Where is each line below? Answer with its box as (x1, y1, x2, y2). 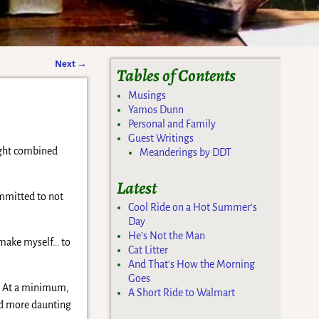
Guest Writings (128, 132, 194, 144)
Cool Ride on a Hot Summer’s (128, 202, 258, 214)
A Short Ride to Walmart (128, 287, 236, 299)
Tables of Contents (117, 64, 236, 88)
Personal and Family (128, 117, 216, 130)
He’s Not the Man (128, 230, 206, 242)
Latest (117, 176, 157, 199)
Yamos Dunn (128, 103, 184, 115)
